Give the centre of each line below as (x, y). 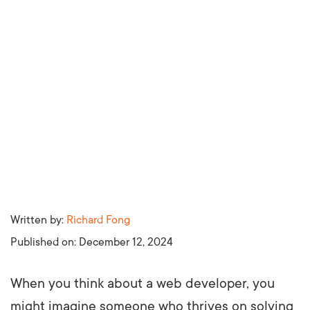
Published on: (45, 242)
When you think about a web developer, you (143, 283)
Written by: (38, 220)
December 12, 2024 (126, 242)
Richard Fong (98, 220)
